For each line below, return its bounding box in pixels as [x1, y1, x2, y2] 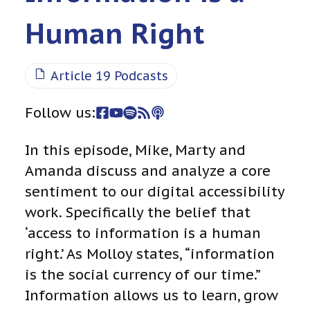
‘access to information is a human [25, 224, 261, 243]
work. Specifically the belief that [25, 203, 250, 222]
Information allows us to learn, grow [25, 286, 278, 305]
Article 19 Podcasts [51, 68, 168, 84]
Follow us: [25, 104, 95, 122]
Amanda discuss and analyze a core [25, 162, 271, 181]
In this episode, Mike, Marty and [25, 141, 246, 160]
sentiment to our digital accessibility [25, 183, 284, 201]
